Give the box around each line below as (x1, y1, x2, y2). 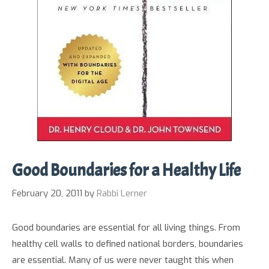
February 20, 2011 (12, 187, 82, 199)
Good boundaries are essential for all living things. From (12, 221, 240, 234)
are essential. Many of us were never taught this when (12, 253, 234, 266)
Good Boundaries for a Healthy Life (12, 160, 241, 181)
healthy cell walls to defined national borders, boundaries (12, 237, 243, 250)
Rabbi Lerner (97, 187, 147, 199)
